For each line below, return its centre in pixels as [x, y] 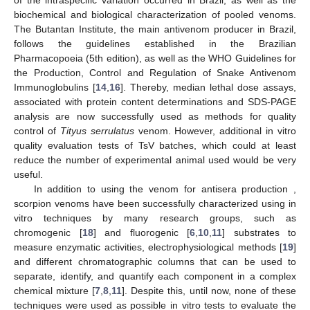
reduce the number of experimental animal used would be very [155, 160]
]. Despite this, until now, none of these [209, 291]
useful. [28, 175]
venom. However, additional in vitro [215, 131]
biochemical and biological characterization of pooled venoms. [155, 15]
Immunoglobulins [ [55, 88]
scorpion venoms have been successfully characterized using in [155, 204]
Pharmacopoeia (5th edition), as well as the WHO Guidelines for [155, 58]
